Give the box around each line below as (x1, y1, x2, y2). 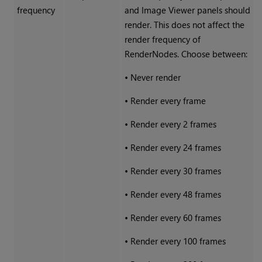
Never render (130, 71, 181, 84)
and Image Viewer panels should (124, 4, 250, 16)
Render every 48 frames (130, 188, 221, 201)
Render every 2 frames (130, 118, 216, 130)
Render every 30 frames (130, 165, 221, 177)
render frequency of (124, 33, 201, 46)
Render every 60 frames (130, 212, 221, 224)
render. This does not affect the (124, 19, 244, 31)
